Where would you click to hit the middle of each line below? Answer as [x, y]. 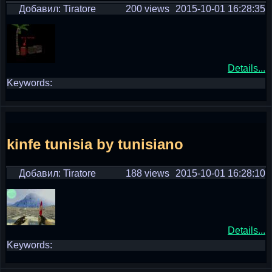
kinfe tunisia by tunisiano [95, 144]
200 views [148, 9]
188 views [148, 173]
